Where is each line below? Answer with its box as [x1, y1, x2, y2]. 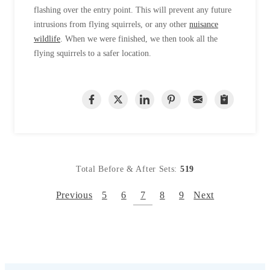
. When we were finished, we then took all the [60, 34, 218, 43]
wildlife [34, 34, 60, 43]
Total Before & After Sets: [75, 164, 180, 174]
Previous [55, 189, 93, 200]
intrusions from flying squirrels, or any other [34, 19, 189, 29]
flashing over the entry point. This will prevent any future [34, 5, 231, 14]
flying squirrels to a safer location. [34, 48, 151, 58]
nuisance [189, 19, 218, 29]
